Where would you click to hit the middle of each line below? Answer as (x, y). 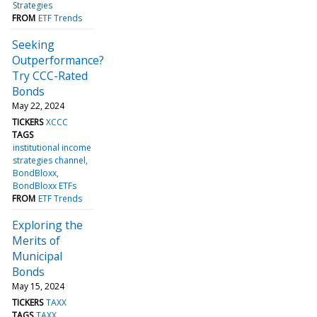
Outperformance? (58, 60)
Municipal (37, 256)
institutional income (52, 147)
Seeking (33, 44)
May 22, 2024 (38, 105)
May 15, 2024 (38, 286)
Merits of (36, 240)
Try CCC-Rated (50, 75)
